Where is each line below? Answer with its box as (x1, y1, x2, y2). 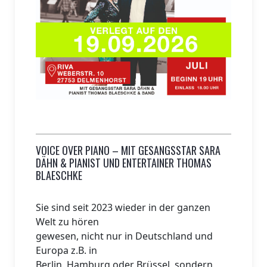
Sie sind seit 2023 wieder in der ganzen (36, 201, 210, 214)
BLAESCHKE (36, 167, 82, 183)
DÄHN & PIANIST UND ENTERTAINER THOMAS (36, 155, 212, 170)
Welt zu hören (36, 215, 99, 228)
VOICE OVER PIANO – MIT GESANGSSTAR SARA (36, 142, 221, 158)
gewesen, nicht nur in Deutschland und (36, 229, 213, 243)
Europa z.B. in (36, 244, 97, 257)
